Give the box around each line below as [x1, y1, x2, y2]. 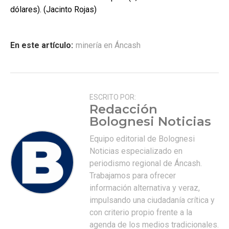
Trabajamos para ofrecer [89, 170, 176, 180]
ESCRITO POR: [89, 93, 136, 101]
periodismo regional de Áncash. [89, 158, 202, 168]
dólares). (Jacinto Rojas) [10, 4, 97, 14]
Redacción [89, 101, 157, 117]
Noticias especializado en [89, 146, 182, 156]
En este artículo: [10, 40, 73, 50]
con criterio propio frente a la [89, 207, 192, 217]
